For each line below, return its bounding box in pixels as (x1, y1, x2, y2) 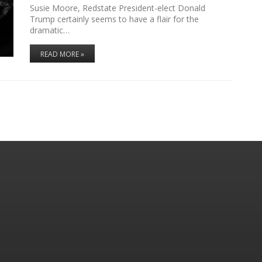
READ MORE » (40, 49, 84, 59)
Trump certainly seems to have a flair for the (29, 13, 199, 25)
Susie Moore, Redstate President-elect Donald (29, 2, 205, 13)
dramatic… (29, 24, 70, 36)
